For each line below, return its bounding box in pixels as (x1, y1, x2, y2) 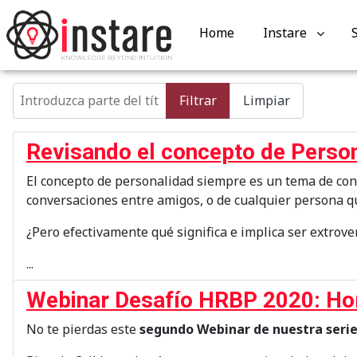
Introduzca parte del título (12, 82, 170, 100)
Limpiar (243, 92, 290, 110)
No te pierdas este (26, 320, 139, 338)
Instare (262, 23, 307, 41)
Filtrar (179, 92, 217, 110)
